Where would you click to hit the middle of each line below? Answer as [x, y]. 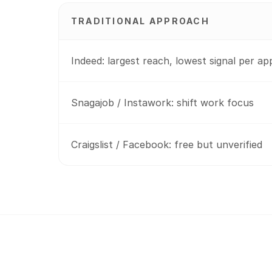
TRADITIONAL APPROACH [140, 21]
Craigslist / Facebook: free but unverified [167, 144]
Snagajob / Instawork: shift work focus [162, 103]
